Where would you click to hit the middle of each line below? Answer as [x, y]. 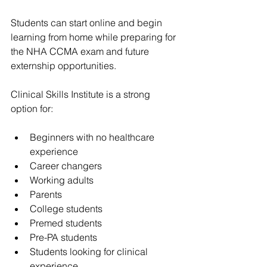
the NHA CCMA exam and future [81, 51]
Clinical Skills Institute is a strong [82, 94]
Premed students [66, 223]
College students [66, 208]
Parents [46, 194]
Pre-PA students [63, 237]
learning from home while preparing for [94, 37]
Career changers [66, 165]
